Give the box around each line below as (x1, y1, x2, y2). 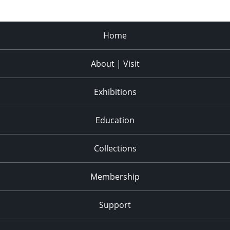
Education (95, 114, 135, 126)
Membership (90, 170, 140, 182)
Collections (93, 142, 137, 154)
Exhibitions (93, 86, 137, 98)
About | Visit (90, 57, 140, 69)
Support (99, 199, 131, 210)
